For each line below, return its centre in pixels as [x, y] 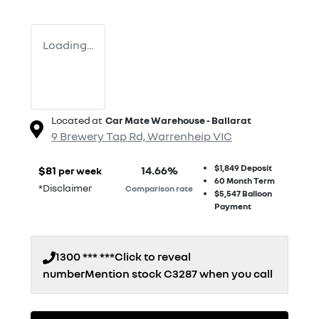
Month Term [250, 181]
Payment [232, 206]
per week [80, 171]
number [64, 274]
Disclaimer [67, 188]
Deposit [256, 168]
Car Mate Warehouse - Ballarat [178, 120]
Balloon [256, 194]
